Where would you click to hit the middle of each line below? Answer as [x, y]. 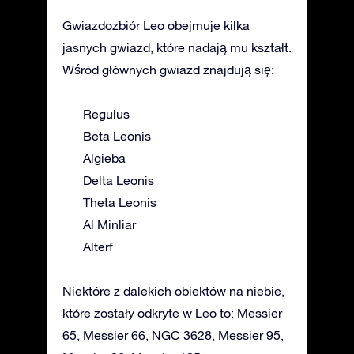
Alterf [98, 246]
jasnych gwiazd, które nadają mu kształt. [177, 47]
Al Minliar [109, 224]
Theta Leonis [120, 202]
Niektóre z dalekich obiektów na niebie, [173, 290]
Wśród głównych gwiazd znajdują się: [168, 69]
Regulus [106, 113]
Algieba [104, 158]
